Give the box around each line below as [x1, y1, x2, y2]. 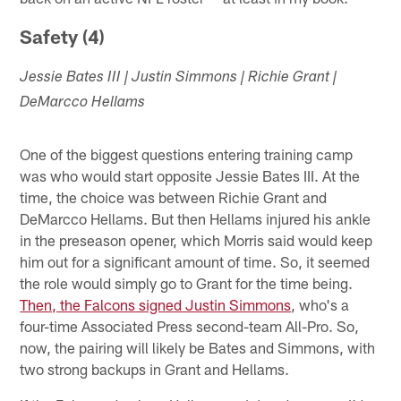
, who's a [291, 294, 350, 313]
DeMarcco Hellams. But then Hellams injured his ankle [20, 209, 371, 227]
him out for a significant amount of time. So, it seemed [20, 252, 371, 270]
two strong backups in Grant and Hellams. [20, 359, 290, 378]
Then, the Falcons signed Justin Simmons [20, 294, 292, 313]
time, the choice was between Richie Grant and [20, 187, 328, 206]
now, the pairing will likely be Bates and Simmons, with [20, 337, 376, 356]
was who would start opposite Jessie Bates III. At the [20, 166, 361, 184]
